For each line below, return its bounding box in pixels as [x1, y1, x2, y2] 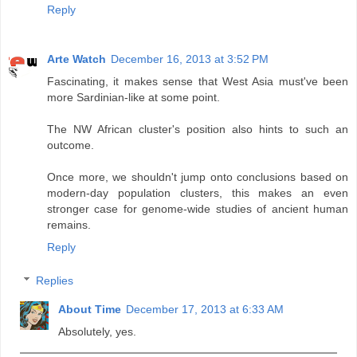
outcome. [47, 139, 94, 152]
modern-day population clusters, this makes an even [47, 186, 348, 200]
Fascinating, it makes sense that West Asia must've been [47, 75, 348, 88]
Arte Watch [47, 53, 106, 66]
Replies [36, 273, 74, 287]
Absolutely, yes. [58, 324, 137, 338]
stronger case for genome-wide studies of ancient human [47, 202, 348, 216]
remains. [47, 218, 91, 232]
